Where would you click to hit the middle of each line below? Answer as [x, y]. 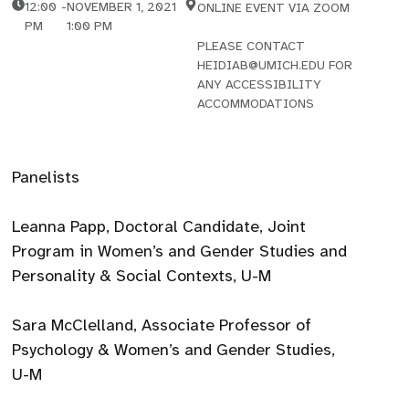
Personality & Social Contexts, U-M [142, 276]
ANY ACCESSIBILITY [259, 84]
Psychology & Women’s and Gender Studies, [174, 350]
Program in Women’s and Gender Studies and [180, 251]
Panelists [46, 177]
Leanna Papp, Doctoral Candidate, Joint [159, 226]
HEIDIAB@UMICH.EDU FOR [274, 65]
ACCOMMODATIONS [255, 104]
